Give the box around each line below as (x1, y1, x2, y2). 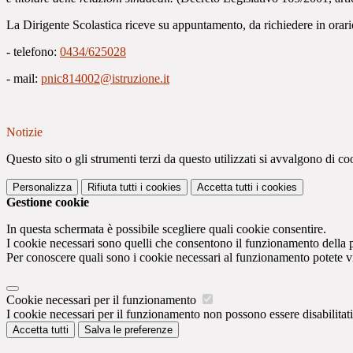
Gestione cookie (6, 195, 89, 210)
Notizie (6, 125, 43, 139)
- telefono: (6, 45, 60, 59)
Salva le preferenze (84, 324, 173, 336)
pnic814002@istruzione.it (41, 72, 169, 86)
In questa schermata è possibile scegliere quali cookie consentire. (6, 222, 326, 236)
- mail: (6, 72, 41, 86)
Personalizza (13, 181, 72, 194)
